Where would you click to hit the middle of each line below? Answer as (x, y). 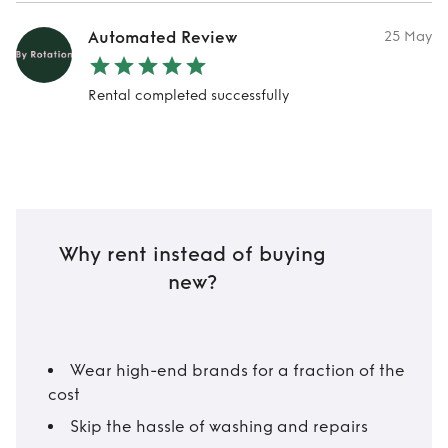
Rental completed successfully (188, 95)
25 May (408, 36)
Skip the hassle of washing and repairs (219, 426)
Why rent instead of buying (192, 255)
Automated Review (163, 37)
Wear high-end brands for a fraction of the (237, 370)
